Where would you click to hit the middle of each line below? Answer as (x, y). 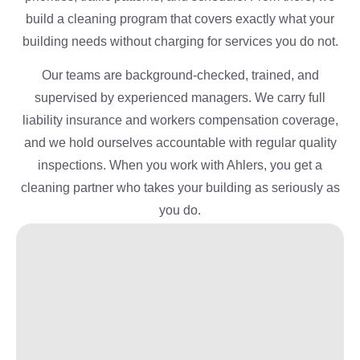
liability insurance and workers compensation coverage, (180, 120)
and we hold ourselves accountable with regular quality (180, 142)
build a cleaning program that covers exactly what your (180, 18)
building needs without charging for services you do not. (180, 41)
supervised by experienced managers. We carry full (180, 97)
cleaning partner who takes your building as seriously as (180, 187)
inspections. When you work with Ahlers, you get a (180, 165)
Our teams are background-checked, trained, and (180, 75)
